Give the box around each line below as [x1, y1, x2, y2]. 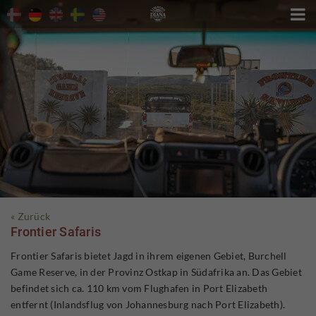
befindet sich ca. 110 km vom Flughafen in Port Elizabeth [11, 281, 267, 294]
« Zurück [11, 210, 50, 222]
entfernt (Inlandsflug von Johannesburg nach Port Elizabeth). [11, 298, 285, 310]
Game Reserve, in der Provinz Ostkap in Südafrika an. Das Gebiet [11, 265, 302, 278]
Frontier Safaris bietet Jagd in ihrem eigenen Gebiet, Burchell [11, 249, 287, 262]
